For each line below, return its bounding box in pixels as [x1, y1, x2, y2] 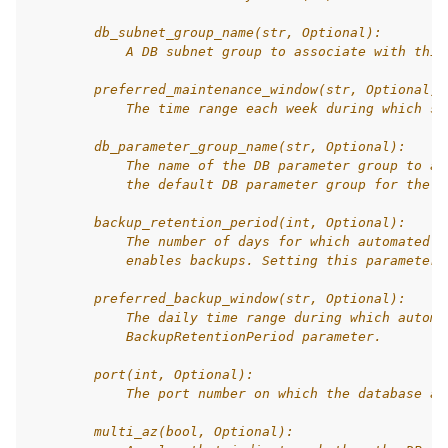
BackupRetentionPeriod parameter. [30, 329, 382, 344]
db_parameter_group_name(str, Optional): [30, 139, 406, 154]
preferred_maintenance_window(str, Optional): [30, 82, 446, 97]
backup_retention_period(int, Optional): [30, 215, 406, 230]
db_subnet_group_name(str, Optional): [30, 25, 382, 40]
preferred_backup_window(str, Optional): [30, 291, 406, 306]
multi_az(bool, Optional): [30, 424, 294, 439]
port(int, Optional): [30, 367, 254, 382]
